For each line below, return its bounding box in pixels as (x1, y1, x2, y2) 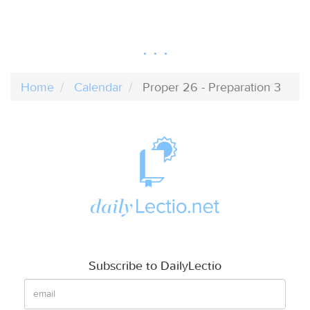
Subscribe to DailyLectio (89, 257, 221, 273)
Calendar (74, 79, 122, 95)
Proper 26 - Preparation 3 (143, 79, 281, 95)
